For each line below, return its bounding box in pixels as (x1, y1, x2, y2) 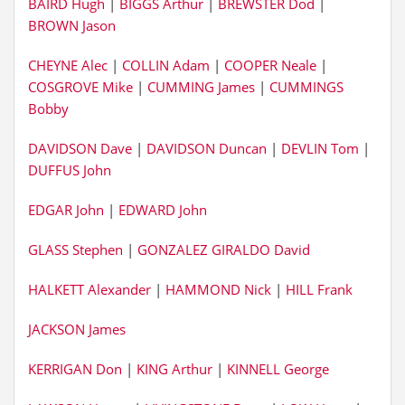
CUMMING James (147, 78, 255, 96)
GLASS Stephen (28, 240, 123, 259)
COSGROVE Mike (28, 78, 133, 96)
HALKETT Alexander (28, 280, 151, 298)
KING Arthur (137, 360, 212, 378)
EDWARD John (118, 201, 207, 219)
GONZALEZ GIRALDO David (137, 240, 310, 259)
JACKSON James (28, 320, 126, 338)
